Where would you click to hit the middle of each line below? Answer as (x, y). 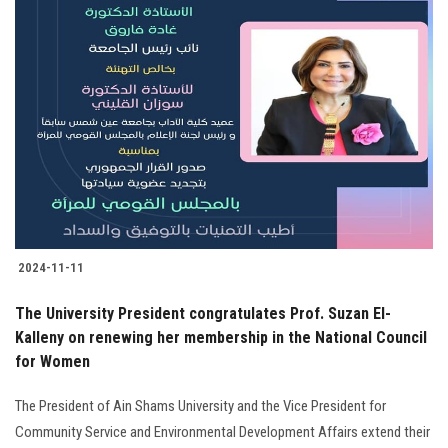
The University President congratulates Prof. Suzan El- (203, 314)
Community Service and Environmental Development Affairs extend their (222, 432)
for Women (52, 362)
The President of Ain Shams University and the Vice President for (200, 406)
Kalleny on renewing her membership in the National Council (221, 338)
